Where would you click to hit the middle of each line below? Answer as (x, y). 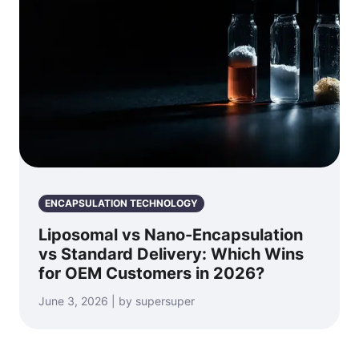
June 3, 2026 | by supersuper (117, 301)
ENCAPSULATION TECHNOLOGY (121, 203)
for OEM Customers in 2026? (151, 273)
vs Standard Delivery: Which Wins (171, 254)
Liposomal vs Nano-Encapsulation (171, 234)
